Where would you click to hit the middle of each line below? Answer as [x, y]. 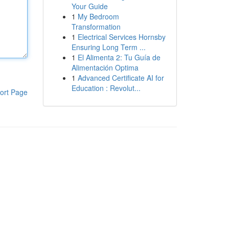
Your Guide [89, 6]
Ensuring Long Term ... [108, 47]
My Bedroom [98, 16]
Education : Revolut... [106, 88]
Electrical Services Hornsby [121, 37]
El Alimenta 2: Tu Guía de [119, 57]
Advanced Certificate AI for [121, 78]
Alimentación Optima [105, 67]
